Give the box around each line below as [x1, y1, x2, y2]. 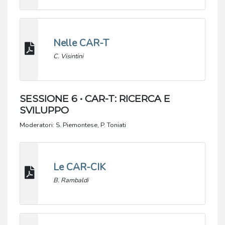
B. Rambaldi [53, 176, 89, 185]
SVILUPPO [20, 104, 69, 117]
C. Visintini [53, 52, 84, 61]
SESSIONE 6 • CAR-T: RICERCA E [20, 92, 170, 105]
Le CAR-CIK [53, 161, 106, 174]
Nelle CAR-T [53, 37, 109, 50]
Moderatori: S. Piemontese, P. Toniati [20, 121, 126, 130]
